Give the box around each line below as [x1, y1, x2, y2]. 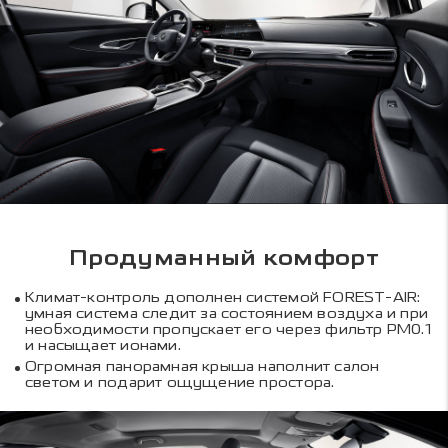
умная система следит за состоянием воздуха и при [25, 305, 429, 323]
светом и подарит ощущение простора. [25, 373, 335, 391]
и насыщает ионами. [25, 337, 181, 355]
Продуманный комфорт [69, 245, 379, 274]
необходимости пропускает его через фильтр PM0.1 [25, 321, 431, 339]
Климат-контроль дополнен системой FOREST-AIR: [25, 289, 421, 307]
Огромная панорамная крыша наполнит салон [25, 357, 380, 375]
